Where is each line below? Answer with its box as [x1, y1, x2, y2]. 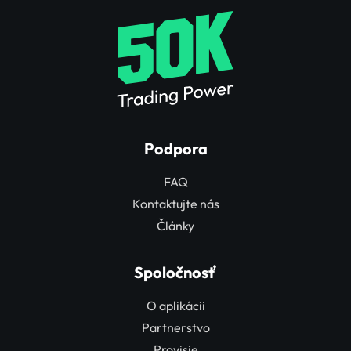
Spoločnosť [134, 262, 217, 283]
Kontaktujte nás [132, 196, 219, 212]
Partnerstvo [141, 320, 210, 336]
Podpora [143, 139, 208, 159]
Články [157, 218, 194, 234]
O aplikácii [146, 298, 205, 314]
